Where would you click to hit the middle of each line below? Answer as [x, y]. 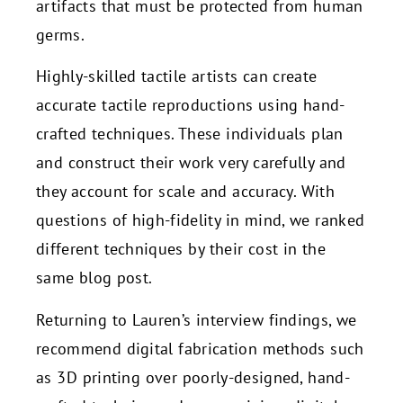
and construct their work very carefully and [191, 163]
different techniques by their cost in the [181, 249]
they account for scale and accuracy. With [186, 192]
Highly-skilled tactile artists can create [177, 76]
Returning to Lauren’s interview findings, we [197, 319]
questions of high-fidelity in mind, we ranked [201, 220]
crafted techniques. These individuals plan [190, 134]
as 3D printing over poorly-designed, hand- [193, 377]
